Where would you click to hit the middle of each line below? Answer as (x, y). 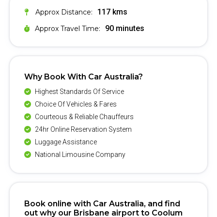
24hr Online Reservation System (83, 130)
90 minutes (125, 28)
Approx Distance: (63, 12)
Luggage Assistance (65, 142)
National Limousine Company (79, 155)
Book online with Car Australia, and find (102, 203)
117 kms (112, 12)
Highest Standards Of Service (79, 92)
